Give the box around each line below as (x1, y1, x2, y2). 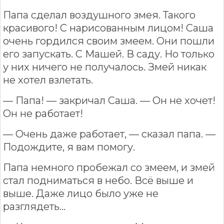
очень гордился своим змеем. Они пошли (3, 34, 214, 47)
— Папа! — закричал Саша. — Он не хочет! (3, 94, 215, 106)
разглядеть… (3, 200, 65, 212)
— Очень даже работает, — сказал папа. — (3, 127, 215, 140)
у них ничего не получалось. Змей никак (3, 60, 206, 73)
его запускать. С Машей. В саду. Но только (3, 47, 214, 60)
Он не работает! (3, 107, 83, 119)
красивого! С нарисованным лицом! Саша (3, 21, 213, 34)
